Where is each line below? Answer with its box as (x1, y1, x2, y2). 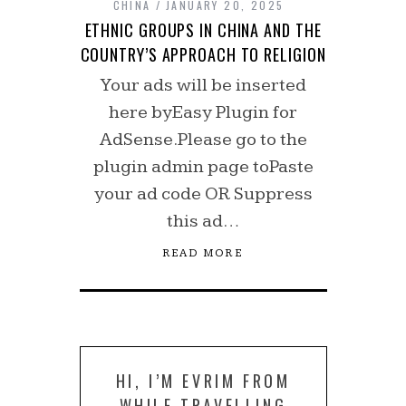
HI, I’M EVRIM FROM (115, 369, 291, 392)
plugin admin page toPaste (92, 156, 314, 178)
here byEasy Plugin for (109, 101, 297, 123)
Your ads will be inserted (100, 74, 306, 96)
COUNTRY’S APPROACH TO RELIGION (80, 43, 326, 66)
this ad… (167, 210, 239, 232)
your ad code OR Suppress (93, 183, 313, 205)
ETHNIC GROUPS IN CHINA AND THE (84, 18, 322, 42)
